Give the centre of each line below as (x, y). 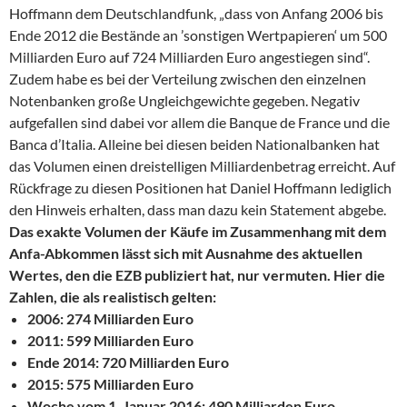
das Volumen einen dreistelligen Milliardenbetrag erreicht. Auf (202, 166)
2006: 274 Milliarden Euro (110, 319)
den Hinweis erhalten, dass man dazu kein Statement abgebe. (198, 210)
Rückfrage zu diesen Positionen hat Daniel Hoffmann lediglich (200, 188)
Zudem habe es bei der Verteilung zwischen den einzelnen (188, 79)
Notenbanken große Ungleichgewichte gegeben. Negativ (184, 101)
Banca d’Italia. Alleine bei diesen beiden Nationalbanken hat (194, 144)
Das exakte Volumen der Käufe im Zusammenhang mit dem (198, 232)
